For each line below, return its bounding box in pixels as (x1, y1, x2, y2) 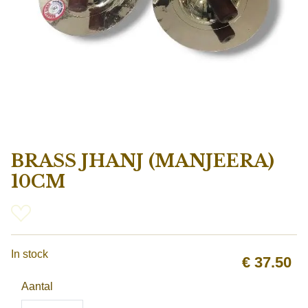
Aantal (21, 280, 53, 292)
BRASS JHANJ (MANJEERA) (11, 151, 274, 172)
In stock (11, 247, 48, 260)
